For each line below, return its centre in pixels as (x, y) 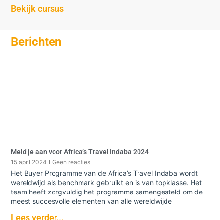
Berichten (36, 41)
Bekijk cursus (38, 8)
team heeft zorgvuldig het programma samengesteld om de (107, 192)
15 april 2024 (29, 162)
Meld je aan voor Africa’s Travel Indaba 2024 (80, 151)
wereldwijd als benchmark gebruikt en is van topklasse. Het (107, 182)
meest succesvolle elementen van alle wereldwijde (92, 201)
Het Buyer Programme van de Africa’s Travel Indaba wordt (105, 173)
